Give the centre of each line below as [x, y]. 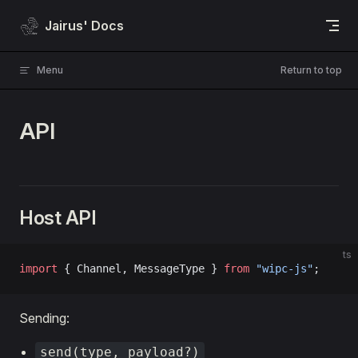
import [38, 268]
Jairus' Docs [84, 25]
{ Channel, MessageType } [141, 268]
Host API [58, 218]
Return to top [311, 70]
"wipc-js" [281, 268]
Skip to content [56, 22]
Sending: [44, 318]
